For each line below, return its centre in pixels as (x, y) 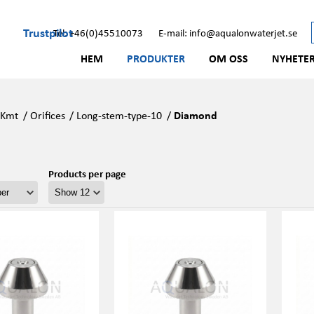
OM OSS (228, 58)
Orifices (47, 115)
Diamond (195, 115)
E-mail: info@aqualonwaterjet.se (228, 32)
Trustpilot (48, 32)
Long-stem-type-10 (120, 115)
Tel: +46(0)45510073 (98, 32)
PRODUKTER (156, 58)
